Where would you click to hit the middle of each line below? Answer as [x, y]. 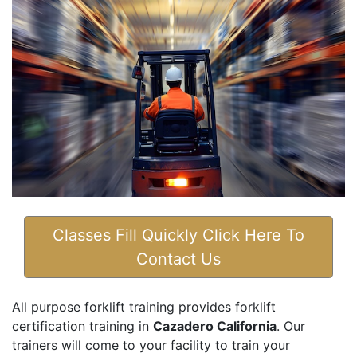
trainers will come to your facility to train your [151, 345]
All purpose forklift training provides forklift [144, 307]
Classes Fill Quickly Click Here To [178, 235]
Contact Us [178, 259]
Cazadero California [215, 326]
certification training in [82, 326]
